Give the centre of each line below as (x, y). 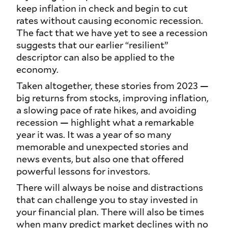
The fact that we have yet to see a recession (112, 33)
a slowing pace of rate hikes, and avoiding (106, 110)
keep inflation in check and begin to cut (102, 8)
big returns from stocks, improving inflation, (112, 98)
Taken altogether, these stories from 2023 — (112, 86)
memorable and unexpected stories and (102, 147)
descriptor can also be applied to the (95, 57)
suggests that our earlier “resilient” (92, 45)
